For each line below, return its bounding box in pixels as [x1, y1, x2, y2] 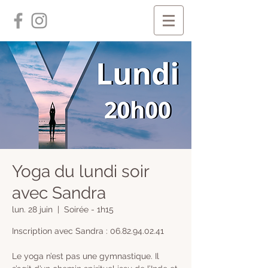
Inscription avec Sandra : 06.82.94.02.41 [12, 226, 166, 236]
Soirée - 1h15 [64, 205, 114, 214]
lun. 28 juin [12, 205, 53, 214]
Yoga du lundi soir [12, 162, 149, 181]
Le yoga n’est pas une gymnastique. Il [12, 251, 159, 261]
